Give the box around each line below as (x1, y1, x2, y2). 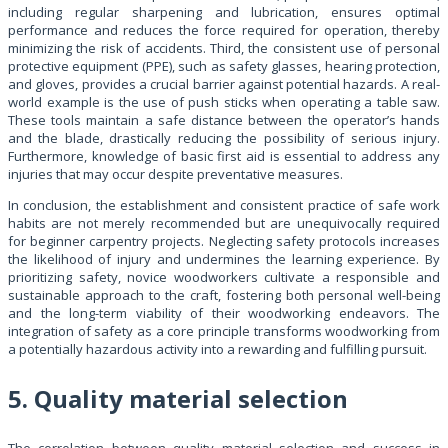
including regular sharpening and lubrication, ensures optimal (8, 2, 440, 21)
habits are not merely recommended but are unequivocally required (8, 213, 440, 232)
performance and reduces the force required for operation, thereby (8, 20, 440, 39)
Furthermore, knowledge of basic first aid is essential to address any (8, 146, 440, 165)
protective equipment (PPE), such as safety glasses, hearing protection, (8, 56, 440, 75)
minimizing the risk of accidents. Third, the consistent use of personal (8, 38, 440, 57)
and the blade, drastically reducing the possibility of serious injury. (8, 128, 440, 147)
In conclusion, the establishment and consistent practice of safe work (8, 195, 440, 214)
